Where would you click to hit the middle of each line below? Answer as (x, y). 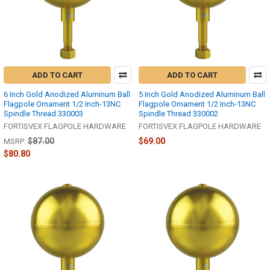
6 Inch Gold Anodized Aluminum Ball (67, 95)
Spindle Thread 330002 (178, 114)
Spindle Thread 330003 (43, 114)
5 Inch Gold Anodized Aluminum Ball (202, 95)
